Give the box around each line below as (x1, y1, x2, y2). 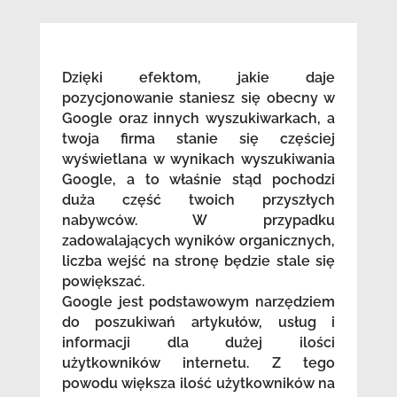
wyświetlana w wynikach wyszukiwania (61, 151, 336, 168)
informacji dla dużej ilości (61, 334, 336, 352)
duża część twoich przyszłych (61, 191, 336, 209)
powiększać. (61, 273, 144, 291)
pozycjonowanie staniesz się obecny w (61, 90, 336, 107)
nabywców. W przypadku (61, 212, 336, 230)
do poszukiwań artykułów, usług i (61, 314, 336, 331)
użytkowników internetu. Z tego (61, 354, 336, 372)
